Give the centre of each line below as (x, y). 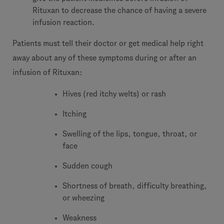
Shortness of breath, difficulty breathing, (135, 186)
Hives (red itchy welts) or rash (114, 94)
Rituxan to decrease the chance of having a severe (119, 10)
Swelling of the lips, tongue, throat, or (130, 134)
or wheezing (83, 198)
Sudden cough (87, 166)
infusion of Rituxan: (47, 72)
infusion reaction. (64, 22)
